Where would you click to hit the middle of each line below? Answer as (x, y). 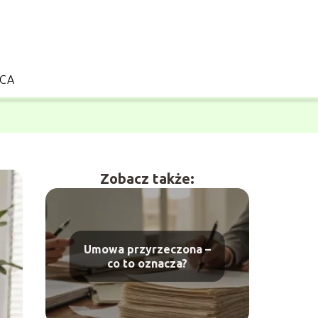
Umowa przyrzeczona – (147, 249)
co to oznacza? (147, 263)
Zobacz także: (147, 178)
